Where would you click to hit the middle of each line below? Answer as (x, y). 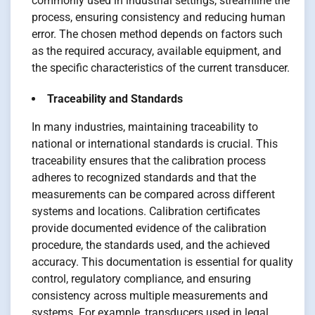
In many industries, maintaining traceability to (145, 127)
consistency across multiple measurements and (150, 296)
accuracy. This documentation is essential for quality (162, 262)
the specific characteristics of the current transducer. (161, 68)
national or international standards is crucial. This (155, 144)
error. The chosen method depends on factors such (157, 34)
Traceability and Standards (115, 99)
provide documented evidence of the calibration (149, 229)
